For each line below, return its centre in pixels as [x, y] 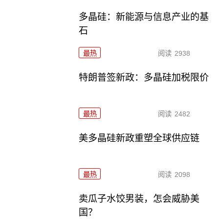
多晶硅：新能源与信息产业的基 [144, 17]
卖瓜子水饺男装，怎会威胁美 [139, 198]
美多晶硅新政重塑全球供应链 [139, 138]
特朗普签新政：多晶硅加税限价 [144, 78]
